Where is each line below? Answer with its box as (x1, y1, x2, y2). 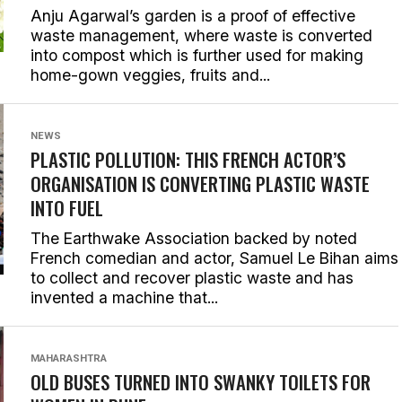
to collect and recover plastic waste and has (31, 268, 354, 287)
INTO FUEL (31, 194, 103, 222)
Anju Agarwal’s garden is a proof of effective (31, 6, 355, 25)
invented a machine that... (31, 288, 218, 307)
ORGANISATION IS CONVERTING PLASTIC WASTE (31, 170, 370, 197)
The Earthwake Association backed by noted (31, 229, 357, 248)
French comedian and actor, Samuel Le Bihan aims (31, 249, 398, 267)
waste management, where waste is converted (31, 26, 372, 45)
